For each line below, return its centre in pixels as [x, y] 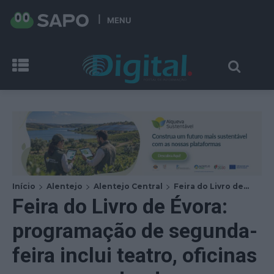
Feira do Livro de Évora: [120, 206]
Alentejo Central [128, 186]
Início [24, 186]
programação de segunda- [135, 230]
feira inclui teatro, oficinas [135, 255]
